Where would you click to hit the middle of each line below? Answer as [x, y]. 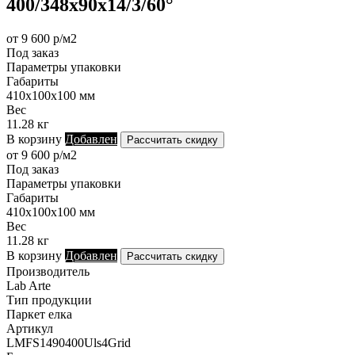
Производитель [48, 271]
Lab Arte [29, 285]
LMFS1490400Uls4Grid [69, 342]
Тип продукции [49, 300]
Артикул [30, 328]
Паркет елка [39, 314]
